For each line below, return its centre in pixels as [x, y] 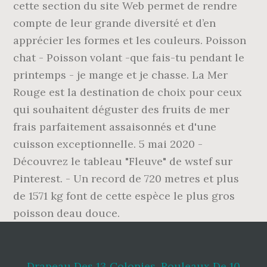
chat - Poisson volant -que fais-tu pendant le [129, 58]
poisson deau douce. [67, 213]
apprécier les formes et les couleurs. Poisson [130, 40]
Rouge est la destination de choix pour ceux [128, 92]
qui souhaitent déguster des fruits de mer [122, 109]
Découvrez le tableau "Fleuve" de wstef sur [123, 161]
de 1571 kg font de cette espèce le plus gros [124, 196]
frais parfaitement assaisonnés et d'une [115, 127]
